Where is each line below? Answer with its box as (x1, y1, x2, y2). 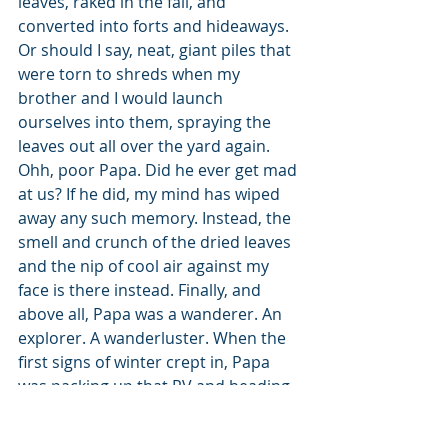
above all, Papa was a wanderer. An (18, 303, 286, 325)
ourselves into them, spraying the (18, 111, 275, 133)
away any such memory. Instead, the (18, 207, 295, 229)
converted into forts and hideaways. (18, 15, 293, 37)
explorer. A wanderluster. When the (18, 327, 290, 349)
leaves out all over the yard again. (18, 135, 274, 157)
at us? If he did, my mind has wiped (18, 183, 284, 205)
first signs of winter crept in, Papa (18, 351, 274, 373)
